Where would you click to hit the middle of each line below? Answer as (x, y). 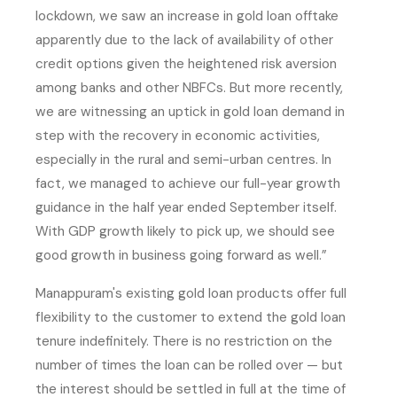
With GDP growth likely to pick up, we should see (185, 231)
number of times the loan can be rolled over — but (189, 365)
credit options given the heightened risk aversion (186, 63)
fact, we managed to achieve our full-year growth (188, 183)
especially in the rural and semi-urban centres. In (183, 159)
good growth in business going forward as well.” (181, 255)
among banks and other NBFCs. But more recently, (189, 87)
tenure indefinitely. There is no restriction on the (184, 341)
